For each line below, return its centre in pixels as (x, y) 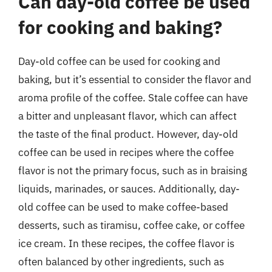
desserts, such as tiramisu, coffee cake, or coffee (131, 225)
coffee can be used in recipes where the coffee (126, 152)
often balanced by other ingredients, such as (121, 261)
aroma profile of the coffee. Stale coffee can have (133, 97)
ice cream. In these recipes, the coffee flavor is (126, 243)
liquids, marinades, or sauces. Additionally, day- (129, 189)
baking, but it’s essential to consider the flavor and (135, 79)
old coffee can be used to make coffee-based (123, 207)
